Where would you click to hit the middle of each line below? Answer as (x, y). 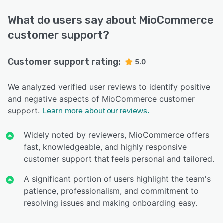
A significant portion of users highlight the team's (117, 179)
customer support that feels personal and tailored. (119, 159)
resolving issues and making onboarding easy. (111, 203)
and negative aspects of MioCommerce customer (101, 99)
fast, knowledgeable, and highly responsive (106, 147)
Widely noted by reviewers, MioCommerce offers (117, 135)
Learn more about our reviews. (96, 111)
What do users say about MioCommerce (111, 20)
